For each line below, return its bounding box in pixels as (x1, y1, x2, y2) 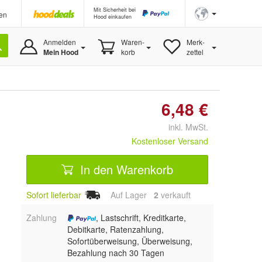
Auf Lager (104, 189, 154, 201)
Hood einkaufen (94, 13, 132, 20)
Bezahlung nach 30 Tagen (67, 246, 164, 258)
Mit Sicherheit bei (94, 6, 136, 13)
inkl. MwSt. (159, 121, 208, 133)
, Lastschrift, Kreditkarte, (96, 211, 187, 223)
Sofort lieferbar (26, 189, 81, 201)
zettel (186, 47, 204, 57)
